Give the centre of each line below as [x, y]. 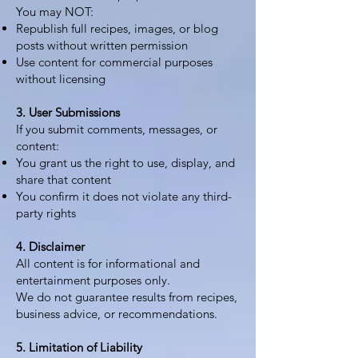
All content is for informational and [108, 263]
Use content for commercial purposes [114, 62]
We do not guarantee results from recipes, [127, 297]
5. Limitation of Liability [79, 347]
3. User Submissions [68, 112]
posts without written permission [102, 45]
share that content [64, 179]
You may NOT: [55, 12]
